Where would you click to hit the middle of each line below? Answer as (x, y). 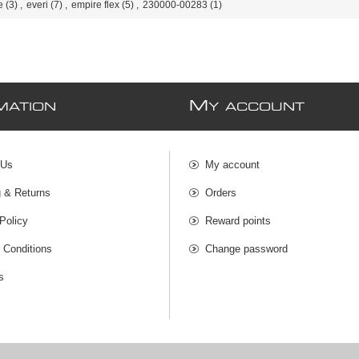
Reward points (238, 221)
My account (233, 165)
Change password (247, 249)
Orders (221, 193)
